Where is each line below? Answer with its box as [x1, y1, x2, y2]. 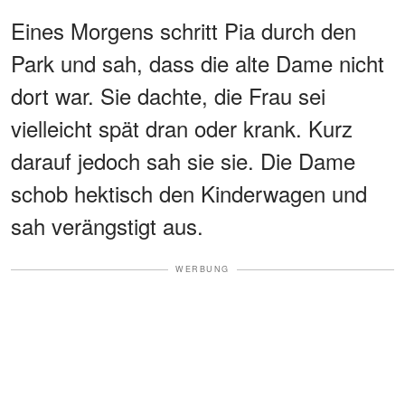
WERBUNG [175, 263, 230, 276]
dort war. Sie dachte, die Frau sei [11, 80, 325, 112]
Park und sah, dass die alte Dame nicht [11, 47, 384, 80]
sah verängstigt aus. [11, 210, 203, 242]
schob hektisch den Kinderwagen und [11, 177, 367, 210]
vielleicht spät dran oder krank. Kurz [11, 112, 353, 145]
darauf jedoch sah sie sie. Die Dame [11, 145, 355, 177]
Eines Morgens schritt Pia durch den [11, 14, 356, 47]
